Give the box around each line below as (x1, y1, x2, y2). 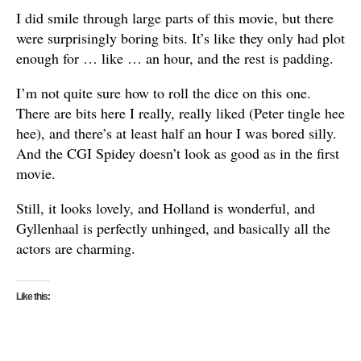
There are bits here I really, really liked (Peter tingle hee (16, 103, 345, 123)
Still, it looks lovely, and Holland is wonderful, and (16, 198, 315, 218)
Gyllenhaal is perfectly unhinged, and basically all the (16, 218, 330, 239)
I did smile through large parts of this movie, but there (16, 8, 334, 28)
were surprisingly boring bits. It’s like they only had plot (16, 28, 345, 48)
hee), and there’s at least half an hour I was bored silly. (16, 123, 337, 143)
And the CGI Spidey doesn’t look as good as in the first (16, 143, 339, 164)
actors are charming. (16, 239, 135, 259)
